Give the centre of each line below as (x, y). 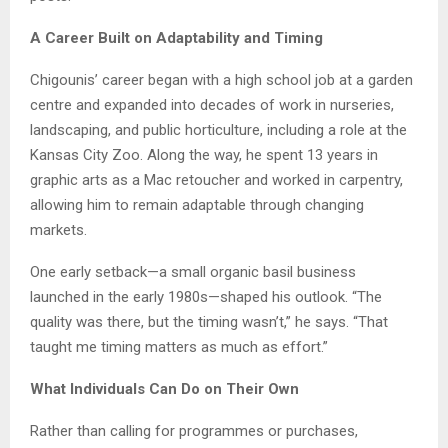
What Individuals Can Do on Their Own (164, 388)
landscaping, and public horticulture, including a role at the (218, 129)
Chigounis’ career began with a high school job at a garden (221, 79)
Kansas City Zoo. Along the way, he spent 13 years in (204, 154)
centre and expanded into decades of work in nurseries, (212, 104)
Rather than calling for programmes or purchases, (194, 430)
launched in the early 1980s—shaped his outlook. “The (206, 296)
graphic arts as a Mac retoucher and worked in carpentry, (216, 179)
